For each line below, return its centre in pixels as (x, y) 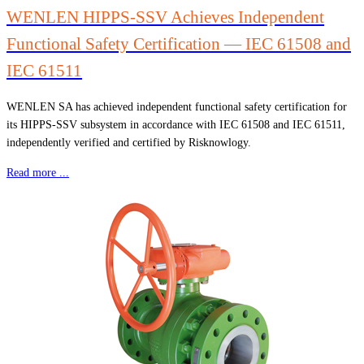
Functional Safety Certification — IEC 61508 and (179, 43)
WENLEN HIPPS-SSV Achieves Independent (165, 17)
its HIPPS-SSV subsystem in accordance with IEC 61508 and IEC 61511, (176, 125)
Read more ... (38, 173)
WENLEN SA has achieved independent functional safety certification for (177, 107)
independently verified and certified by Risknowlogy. (129, 143)
